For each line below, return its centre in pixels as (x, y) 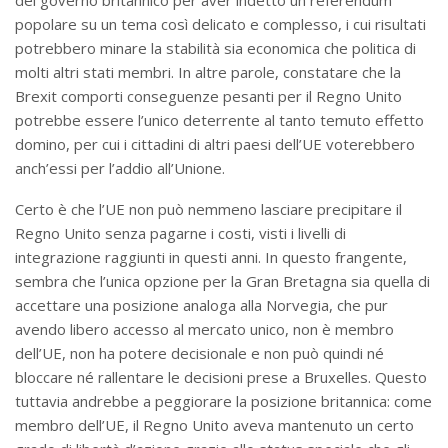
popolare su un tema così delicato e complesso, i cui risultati (220, 23)
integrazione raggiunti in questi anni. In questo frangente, (211, 256)
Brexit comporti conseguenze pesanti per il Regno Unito (208, 95)
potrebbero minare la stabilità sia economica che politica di (215, 47)
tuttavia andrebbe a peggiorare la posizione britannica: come (223, 400)
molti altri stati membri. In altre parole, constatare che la (208, 71)
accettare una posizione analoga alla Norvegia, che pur (201, 304)
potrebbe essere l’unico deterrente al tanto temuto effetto (219, 119)
